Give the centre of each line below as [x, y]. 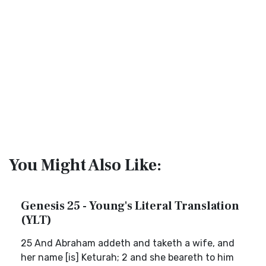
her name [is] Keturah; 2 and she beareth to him [127, 257]
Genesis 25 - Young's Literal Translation [130, 206]
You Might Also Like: [85, 165]
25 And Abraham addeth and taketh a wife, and [128, 243]
